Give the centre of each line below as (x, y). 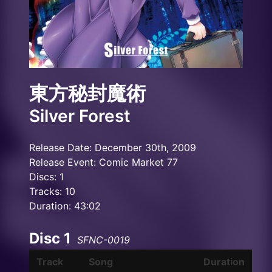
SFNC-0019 (104, 240)
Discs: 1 (46, 177)
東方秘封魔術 (87, 93)
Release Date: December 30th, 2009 (113, 148)
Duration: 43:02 (65, 206)
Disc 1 (50, 238)
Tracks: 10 (52, 191)
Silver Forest (80, 116)
